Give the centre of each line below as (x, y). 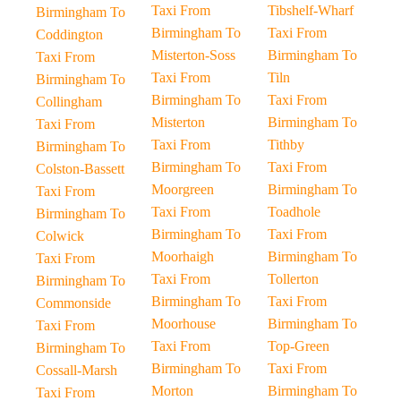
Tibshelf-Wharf (310, 10)
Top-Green (298, 346)
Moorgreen (183, 189)
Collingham (69, 102)
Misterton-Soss (194, 55)
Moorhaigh (183, 256)
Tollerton (293, 279)
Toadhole (294, 212)
